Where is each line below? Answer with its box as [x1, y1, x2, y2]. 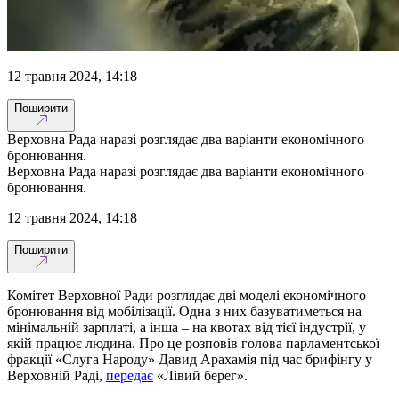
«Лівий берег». [153, 367, 248, 383]
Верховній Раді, [7, 367, 106, 383]
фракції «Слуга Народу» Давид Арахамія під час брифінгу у [7, 351, 372, 367]
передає [106, 367, 153, 383]
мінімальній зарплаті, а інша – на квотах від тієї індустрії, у [7, 319, 366, 335]
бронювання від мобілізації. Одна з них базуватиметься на [7, 303, 362, 319]
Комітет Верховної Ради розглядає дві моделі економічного [7, 287, 366, 303]
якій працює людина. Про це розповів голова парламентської [7, 335, 379, 351]
